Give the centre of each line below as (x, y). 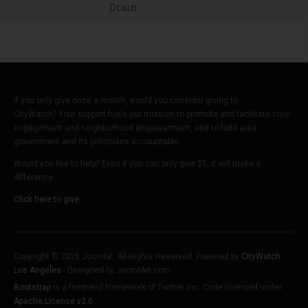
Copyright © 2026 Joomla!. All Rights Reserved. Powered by (128, 257)
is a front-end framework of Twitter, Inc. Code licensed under (166, 288)
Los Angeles (37, 271)
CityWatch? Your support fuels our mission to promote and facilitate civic (152, 114)
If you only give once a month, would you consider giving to (126, 101)
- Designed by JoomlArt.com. (117, 271)
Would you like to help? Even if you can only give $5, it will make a (137, 164)
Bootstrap (32, 288)
